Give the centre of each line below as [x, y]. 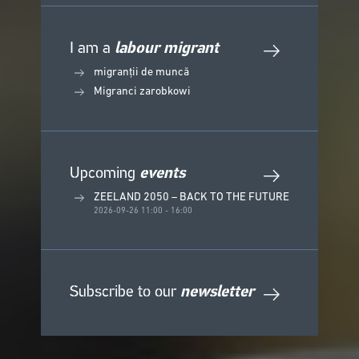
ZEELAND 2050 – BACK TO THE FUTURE [192, 197]
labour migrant [167, 48]
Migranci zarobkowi [142, 91]
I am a [92, 48]
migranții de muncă [141, 72]
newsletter [217, 292]
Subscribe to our [125, 292]
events [162, 173]
